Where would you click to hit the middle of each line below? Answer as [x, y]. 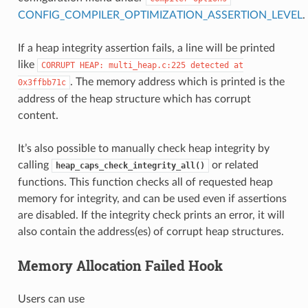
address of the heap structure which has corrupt [134, 99]
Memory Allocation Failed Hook [120, 265]
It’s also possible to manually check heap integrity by [143, 148]
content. [38, 115]
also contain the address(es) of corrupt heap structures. [151, 231]
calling [34, 165]
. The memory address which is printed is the [177, 81]
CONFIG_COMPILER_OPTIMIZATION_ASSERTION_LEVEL [160, 15]
